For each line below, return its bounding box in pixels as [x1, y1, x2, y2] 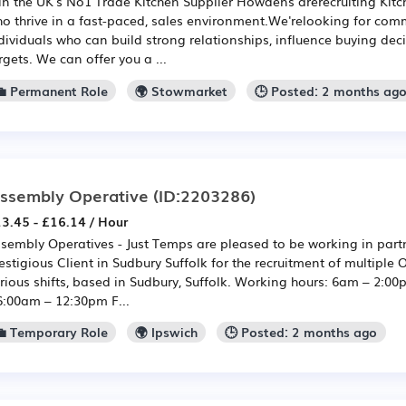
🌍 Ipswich [135, 323, 198, 342]
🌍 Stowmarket [135, 81, 228, 100]
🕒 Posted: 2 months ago [225, 323, 378, 342]
